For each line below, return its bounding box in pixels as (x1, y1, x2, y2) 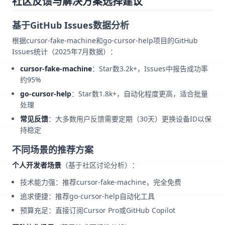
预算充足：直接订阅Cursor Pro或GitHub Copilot (20, 205, 175, 215)
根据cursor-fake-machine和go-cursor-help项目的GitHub (12, 36, 198, 46)
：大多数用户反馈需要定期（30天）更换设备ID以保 (48, 114, 211, 124)
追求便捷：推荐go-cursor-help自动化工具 (20, 191, 155, 201)
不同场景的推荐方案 (12, 144, 93, 156)
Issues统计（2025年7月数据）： (12, 47, 117, 57)
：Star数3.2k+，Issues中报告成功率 (92, 64, 208, 74)
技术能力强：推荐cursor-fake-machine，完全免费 (20, 177, 181, 187)
